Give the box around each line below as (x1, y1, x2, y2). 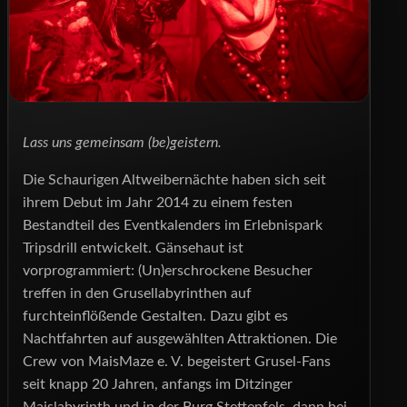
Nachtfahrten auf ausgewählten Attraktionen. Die (23, 331, 337, 346)
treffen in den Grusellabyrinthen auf (23, 285, 252, 301)
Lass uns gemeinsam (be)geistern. (23, 134, 222, 150)
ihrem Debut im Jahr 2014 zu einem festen (23, 194, 293, 210)
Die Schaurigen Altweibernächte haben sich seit (23, 172, 326, 187)
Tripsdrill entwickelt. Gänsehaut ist (23, 240, 243, 255)
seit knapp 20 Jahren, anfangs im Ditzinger (23, 376, 293, 392)
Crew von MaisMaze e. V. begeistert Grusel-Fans (23, 353, 331, 369)
